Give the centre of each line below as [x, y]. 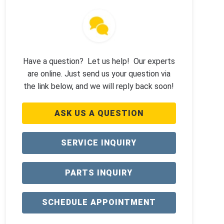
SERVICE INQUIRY [99, 143]
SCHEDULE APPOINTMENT [99, 202]
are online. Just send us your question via [99, 73]
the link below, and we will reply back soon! [99, 86]
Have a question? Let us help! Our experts [99, 61]
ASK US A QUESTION [99, 113]
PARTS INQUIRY [99, 172]
